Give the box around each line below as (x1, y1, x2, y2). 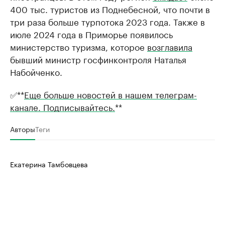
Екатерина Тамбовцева (10, 158, 88, 169)
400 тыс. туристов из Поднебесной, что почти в (10, 2, 210, 15)
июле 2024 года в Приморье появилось (10, 27, 173, 40)
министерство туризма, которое (10, 39, 147, 53)
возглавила (147, 39, 192, 53)
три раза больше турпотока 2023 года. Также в (10, 14, 205, 28)
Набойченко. (10, 64, 62, 78)
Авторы (10, 123, 35, 134)
